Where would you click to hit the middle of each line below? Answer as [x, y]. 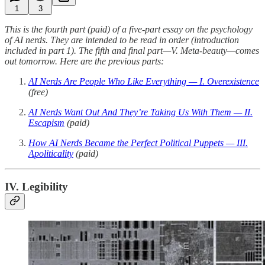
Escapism [46, 122]
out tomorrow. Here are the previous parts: [84, 61]
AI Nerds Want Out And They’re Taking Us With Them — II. [140, 112]
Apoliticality [51, 153]
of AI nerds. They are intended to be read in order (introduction [122, 40]
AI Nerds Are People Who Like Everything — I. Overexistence [144, 81]
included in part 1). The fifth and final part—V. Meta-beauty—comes [132, 50]
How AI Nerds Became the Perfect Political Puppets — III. [138, 143]
